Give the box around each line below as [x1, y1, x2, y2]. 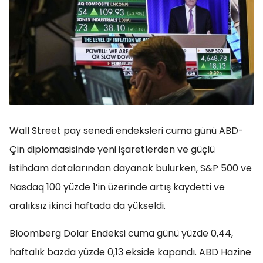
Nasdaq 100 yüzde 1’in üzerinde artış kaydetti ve [9, 180, 225, 194]
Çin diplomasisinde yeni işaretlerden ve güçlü [9, 143, 215, 156]
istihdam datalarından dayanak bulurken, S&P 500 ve [9, 161, 252, 175]
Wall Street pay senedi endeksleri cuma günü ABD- [9, 124, 244, 137]
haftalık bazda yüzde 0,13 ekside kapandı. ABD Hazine [9, 245, 251, 259]
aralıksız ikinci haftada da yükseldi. [9, 199, 166, 213]
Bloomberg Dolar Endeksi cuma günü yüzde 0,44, [9, 227, 233, 240]
